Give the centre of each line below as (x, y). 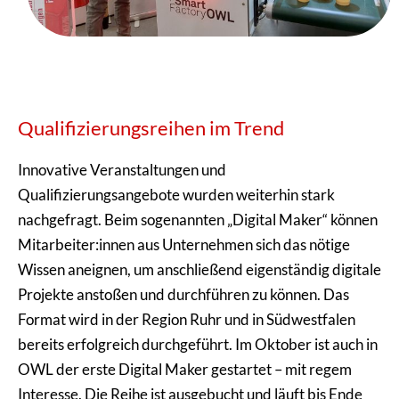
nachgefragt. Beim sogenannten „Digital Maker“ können (198, 219)
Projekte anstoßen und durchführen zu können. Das (183, 294)
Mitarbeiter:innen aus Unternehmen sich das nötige (184, 244)
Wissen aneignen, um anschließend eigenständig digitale (199, 269)
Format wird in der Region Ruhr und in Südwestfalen (187, 319)
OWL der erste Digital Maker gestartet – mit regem (185, 369)
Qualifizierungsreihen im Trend (151, 127)
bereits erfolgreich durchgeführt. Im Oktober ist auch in (198, 344)
